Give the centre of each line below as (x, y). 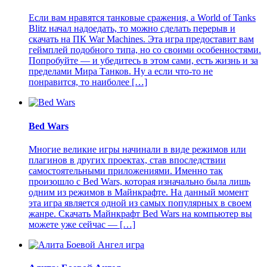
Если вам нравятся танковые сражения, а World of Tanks (142, 18)
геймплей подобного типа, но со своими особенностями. (145, 50)
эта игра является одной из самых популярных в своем (140, 203)
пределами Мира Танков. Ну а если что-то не (121, 72)
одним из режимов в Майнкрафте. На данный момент (139, 192)
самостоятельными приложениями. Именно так (126, 171)
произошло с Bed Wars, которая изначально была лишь (139, 181)
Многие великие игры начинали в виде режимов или (137, 149)
